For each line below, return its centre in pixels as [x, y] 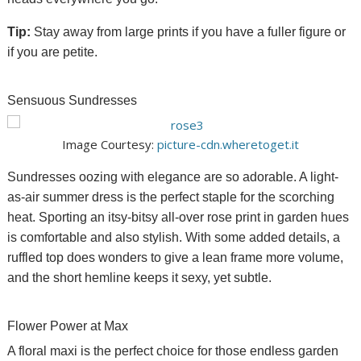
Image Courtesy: [110, 145]
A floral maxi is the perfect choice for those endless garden [173, 351]
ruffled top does [53, 258]
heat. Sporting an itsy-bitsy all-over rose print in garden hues [178, 218]
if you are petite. [53, 52]
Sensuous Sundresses [73, 101]
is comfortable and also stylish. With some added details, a [174, 238]
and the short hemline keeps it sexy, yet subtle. [140, 278]
